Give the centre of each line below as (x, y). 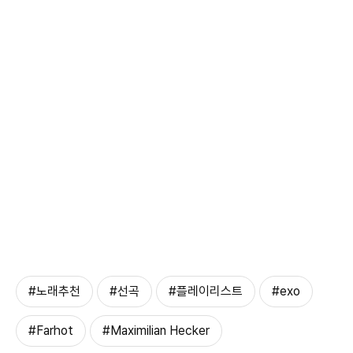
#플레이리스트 (206, 292)
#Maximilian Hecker (156, 331)
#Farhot (51, 331)
